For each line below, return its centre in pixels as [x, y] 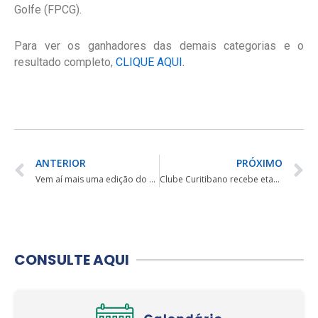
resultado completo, [65, 62]
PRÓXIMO [259, 163]
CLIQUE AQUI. [150, 62]
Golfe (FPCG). [48, 10]
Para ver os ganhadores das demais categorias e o [159, 46]
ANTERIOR [61, 163]
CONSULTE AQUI [72, 260]
